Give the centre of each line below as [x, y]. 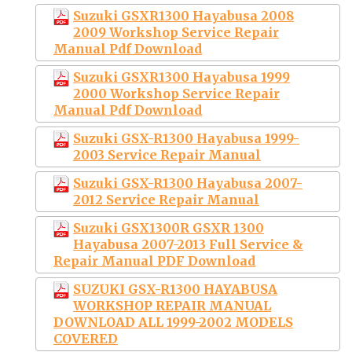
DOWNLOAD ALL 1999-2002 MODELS [173, 322]
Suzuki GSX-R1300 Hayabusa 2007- [188, 183]
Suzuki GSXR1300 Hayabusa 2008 [183, 15]
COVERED [86, 338]
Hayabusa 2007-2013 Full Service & [188, 244]
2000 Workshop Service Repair [176, 93]
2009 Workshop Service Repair [176, 32]
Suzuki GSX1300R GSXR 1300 [169, 227]
